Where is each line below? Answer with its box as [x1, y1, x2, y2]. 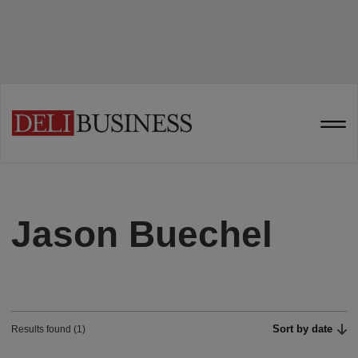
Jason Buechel [11, 213, 272, 255]
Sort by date [272, 323, 333, 335]
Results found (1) [11, 324, 86, 335]
